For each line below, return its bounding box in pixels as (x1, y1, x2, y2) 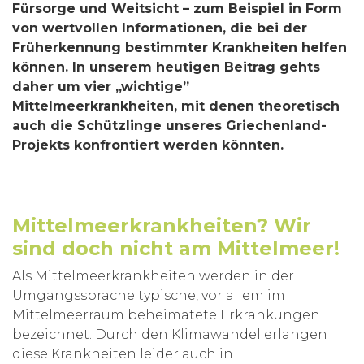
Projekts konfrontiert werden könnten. (12, 136, 284, 153)
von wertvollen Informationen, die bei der (12, 19, 307, 36)
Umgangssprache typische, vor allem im (12, 287, 285, 303)
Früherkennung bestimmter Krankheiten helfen (12, 39, 347, 55)
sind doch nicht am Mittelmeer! (12, 236, 340, 260)
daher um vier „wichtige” (12, 78, 189, 94)
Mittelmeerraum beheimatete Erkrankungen (12, 306, 320, 323)
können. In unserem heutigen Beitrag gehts (12, 58, 320, 75)
